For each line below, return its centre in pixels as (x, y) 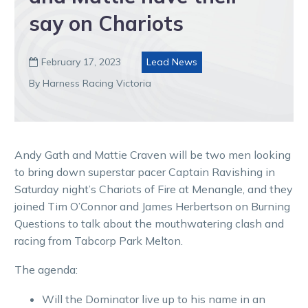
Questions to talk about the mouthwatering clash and (149, 223)
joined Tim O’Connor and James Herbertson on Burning (152, 206)
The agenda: (46, 270)
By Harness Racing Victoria (90, 83)
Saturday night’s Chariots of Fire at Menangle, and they (154, 189)
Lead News (172, 62)
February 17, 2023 (81, 62)
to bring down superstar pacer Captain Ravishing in (145, 172)
